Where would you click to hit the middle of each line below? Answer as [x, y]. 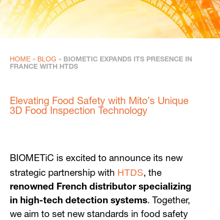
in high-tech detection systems [79, 201]
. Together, [169, 201]
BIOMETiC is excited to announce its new [96, 159]
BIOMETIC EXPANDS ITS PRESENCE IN [128, 60]
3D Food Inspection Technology [79, 112]
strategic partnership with [64, 174]
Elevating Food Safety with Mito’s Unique [99, 102]
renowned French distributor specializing [101, 187]
